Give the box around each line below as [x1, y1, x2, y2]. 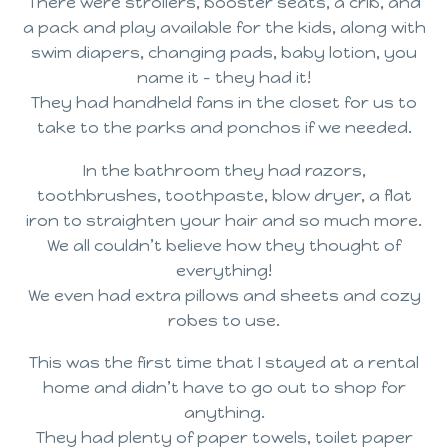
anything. [183, 403, 265, 423]
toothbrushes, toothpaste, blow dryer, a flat [36, 185, 412, 205]
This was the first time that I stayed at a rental [29, 353, 419, 373]
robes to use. [168, 310, 280, 330]
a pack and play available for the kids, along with [22, 18, 426, 38]
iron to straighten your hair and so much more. [26, 210, 422, 230]
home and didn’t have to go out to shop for [42, 378, 406, 398]
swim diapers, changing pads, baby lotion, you [31, 43, 417, 63]
